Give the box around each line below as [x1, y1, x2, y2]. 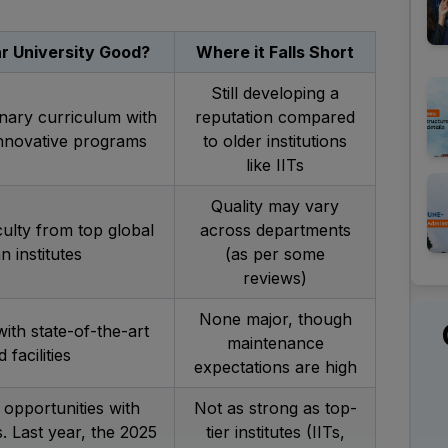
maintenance [226, 333, 324, 354]
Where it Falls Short [196, 42, 354, 63]
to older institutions [203, 131, 347, 152]
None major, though [198, 309, 352, 330]
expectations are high [193, 357, 357, 378]
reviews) [243, 268, 307, 289]
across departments [199, 220, 351, 241]
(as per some [225, 244, 325, 265]
